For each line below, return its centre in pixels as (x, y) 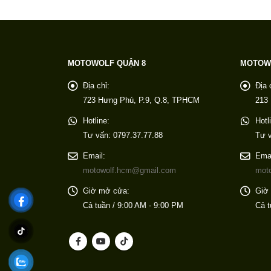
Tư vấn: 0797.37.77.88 (123, 136)
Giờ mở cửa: (106, 191)
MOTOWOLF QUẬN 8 (107, 64)
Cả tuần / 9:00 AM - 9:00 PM (133, 206)
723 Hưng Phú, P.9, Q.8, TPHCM (141, 101)
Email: (94, 156)
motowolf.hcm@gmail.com (129, 171)
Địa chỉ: (96, 86)
